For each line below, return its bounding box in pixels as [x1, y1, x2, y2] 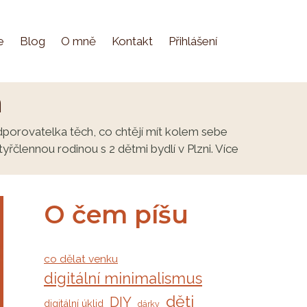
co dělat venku [44, 252, 118, 266]
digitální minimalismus [44, 269, 202, 288]
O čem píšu [44, 199, 188, 230]
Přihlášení [168, 34, 217, 48]
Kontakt [111, 34, 153, 48]
